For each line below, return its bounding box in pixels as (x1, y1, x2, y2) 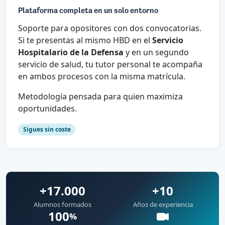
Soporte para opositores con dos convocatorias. (18, 23, 201, 34)
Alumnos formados (33, 200, 91, 209)
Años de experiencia (133, 200, 193, 209)
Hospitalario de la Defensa (18, 47, 124, 58)
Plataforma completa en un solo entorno (18, 7, 158, 16)
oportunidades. (18, 103, 77, 115)
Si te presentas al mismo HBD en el (18, 35, 152, 46)
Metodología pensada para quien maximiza (18, 91, 183, 102)
